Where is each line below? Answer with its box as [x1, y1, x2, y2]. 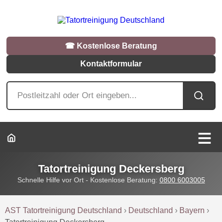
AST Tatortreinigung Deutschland [5, 206, 122, 215]
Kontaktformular [80, 59, 142, 68]
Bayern [179, 206, 205, 215]
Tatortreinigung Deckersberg [38, 162, 184, 175]
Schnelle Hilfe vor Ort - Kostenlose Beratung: [17, 175, 160, 184]
